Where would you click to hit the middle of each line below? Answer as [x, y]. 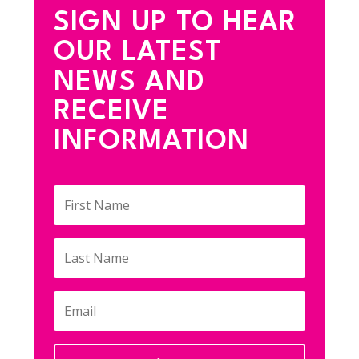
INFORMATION [152, 142]
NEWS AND [130, 83]
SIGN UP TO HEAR [175, 24]
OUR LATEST [138, 53]
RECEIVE [112, 113]
